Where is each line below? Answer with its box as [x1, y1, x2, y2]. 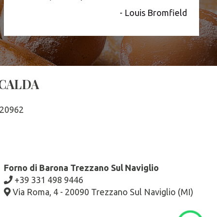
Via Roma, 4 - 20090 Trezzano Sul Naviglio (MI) [10, 187, 193, 197]
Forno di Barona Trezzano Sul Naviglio [3, 163, 159, 173]
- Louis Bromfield [119, 8, 187, 18]
